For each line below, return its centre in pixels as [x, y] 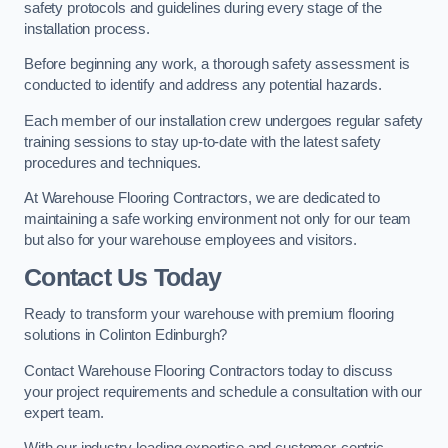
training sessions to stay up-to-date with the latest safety [202, 141]
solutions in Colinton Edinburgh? [126, 335]
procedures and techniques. [113, 162]
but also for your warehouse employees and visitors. [190, 240]
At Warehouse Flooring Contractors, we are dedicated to [202, 198]
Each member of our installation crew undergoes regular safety [224, 120]
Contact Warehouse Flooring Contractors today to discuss [209, 370]
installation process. [87, 28]
